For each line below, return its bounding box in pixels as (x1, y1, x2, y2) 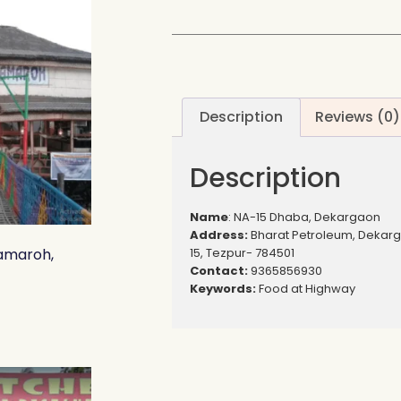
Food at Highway (256, 279, 355, 297)
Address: (190, 226, 248, 243)
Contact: (190, 261, 248, 279)
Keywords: (190, 279, 256, 297)
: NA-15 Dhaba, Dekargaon (228, 208, 380, 226)
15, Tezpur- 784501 (190, 243, 294, 261)
